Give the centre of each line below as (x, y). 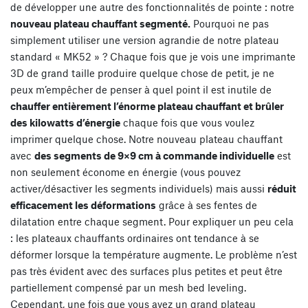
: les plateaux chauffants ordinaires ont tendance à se (135, 238)
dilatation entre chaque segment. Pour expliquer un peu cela (152, 222)
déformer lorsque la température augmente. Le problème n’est (154, 255)
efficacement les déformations (83, 205)
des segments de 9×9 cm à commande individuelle (154, 156)
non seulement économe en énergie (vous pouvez (125, 172)
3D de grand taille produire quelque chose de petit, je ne (142, 73)
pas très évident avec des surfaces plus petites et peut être (146, 271)
